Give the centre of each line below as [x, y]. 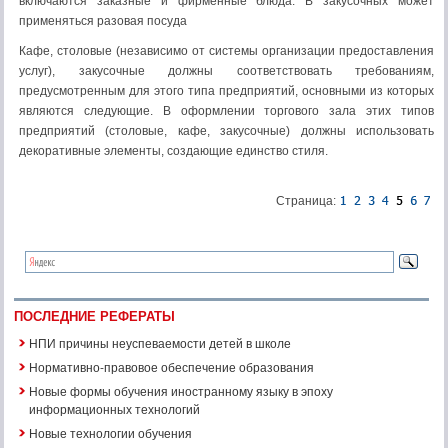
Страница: [307, 201]
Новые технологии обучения [110, 432]
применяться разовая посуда [103, 21]
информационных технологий [114, 408]
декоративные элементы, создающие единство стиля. [173, 151]
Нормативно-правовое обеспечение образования [171, 366]
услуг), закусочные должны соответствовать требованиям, [226, 71]
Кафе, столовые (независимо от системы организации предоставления [226, 51]
